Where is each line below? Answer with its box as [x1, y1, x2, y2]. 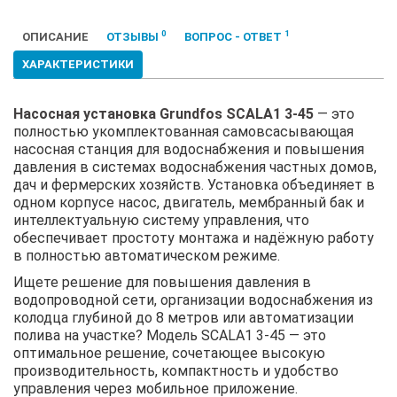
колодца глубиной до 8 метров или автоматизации [13, 308, 354, 326]
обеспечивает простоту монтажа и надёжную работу [13, 229, 374, 246]
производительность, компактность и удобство [13, 362, 339, 379]
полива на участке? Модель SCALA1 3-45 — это [13, 326, 326, 344]
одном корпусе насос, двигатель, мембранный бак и [13, 193, 364, 211]
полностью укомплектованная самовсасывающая [13, 122, 354, 140]
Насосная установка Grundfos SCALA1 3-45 [13, 105, 314, 122]
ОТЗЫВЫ [106, 29, 161, 43]
